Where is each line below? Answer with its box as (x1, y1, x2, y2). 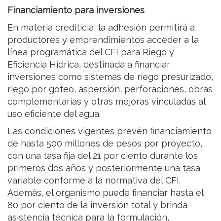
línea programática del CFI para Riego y (7, 46, 174, 57)
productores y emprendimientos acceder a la (7, 34, 199, 45)
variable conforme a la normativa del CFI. (7, 175, 181, 185)
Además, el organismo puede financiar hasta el (7, 187, 203, 198)
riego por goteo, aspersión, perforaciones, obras (7, 83, 213, 94)
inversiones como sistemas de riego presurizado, (7, 71, 213, 82)
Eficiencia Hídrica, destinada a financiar (7, 59, 170, 70)
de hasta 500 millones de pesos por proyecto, (7, 138, 202, 148)
